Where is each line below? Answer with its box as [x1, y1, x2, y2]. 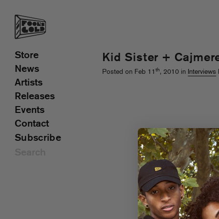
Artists [15, 78, 43, 88]
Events [15, 106, 44, 115]
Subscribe [15, 133, 61, 143]
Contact [15, 119, 49, 129]
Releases [15, 92, 55, 102]
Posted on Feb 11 [102, 68, 156, 76]
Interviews [188, 68, 217, 76]
